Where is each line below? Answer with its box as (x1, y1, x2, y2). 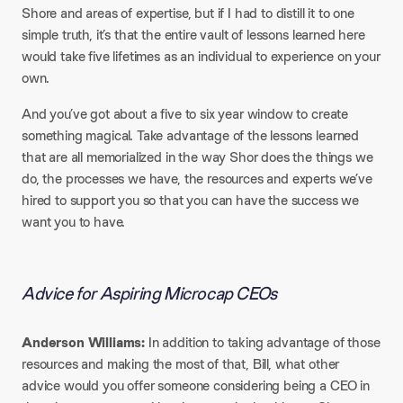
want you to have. (22, 212, 126, 231)
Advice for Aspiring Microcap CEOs (22, 282, 277, 305)
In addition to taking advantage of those (145, 333, 381, 352)
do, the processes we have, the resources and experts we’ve (22, 169, 372, 188)
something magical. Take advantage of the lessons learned (22, 126, 360, 145)
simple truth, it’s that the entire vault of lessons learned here (22, 25, 365, 44)
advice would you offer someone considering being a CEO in (22, 376, 370, 395)
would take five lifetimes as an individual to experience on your (22, 47, 381, 66)
